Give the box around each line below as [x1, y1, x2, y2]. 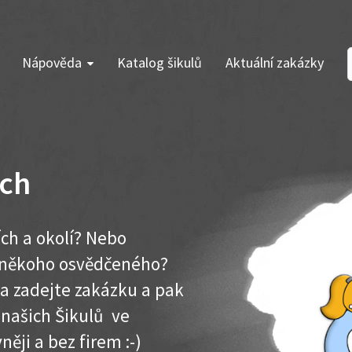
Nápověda [22, 53, 82, 71]
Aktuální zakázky [225, 53, 324, 71]
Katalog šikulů [117, 53, 202, 71]
